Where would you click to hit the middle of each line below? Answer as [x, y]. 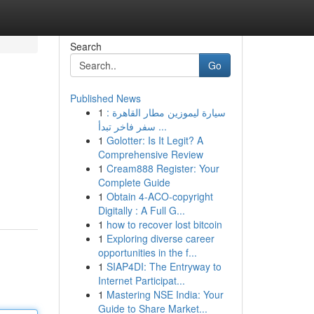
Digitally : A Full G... [141, 210]
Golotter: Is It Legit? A [155, 140]
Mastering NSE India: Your [165, 294]
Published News [105, 98]
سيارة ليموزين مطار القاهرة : [166, 112]
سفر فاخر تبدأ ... [161, 126]
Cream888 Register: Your [163, 168]
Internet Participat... [141, 280]
